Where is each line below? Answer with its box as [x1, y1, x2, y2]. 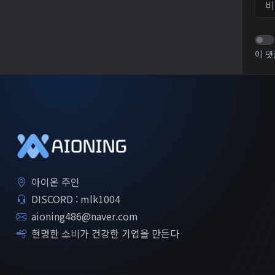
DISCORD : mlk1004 [31, 191, 120, 206]
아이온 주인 [31, 174, 80, 189]
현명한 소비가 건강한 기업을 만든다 [31, 225, 179, 241]
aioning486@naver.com [31, 208, 138, 223]
